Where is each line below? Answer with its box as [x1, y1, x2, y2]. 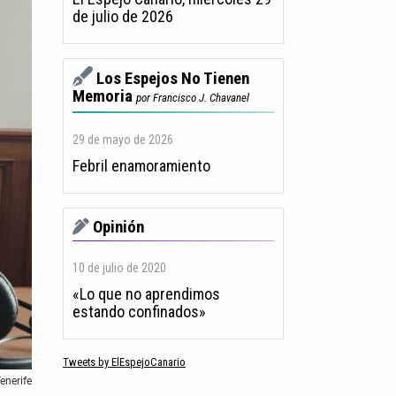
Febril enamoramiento [72, 156, 210, 176]
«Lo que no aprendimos [72, 285, 220, 304]
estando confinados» [72, 302, 206, 322]
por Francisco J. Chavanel [136, 91, 249, 105]
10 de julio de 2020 [72, 261, 166, 276]
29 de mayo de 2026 [72, 133, 173, 148]
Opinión [93, 217, 144, 238]
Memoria [72, 87, 133, 107]
